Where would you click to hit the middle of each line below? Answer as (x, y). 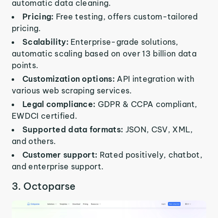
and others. (34, 141)
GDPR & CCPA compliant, (147, 104)
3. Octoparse (44, 186)
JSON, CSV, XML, (159, 129)
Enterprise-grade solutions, (125, 42)
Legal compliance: (60, 104)
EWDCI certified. (45, 116)
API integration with (156, 79)
